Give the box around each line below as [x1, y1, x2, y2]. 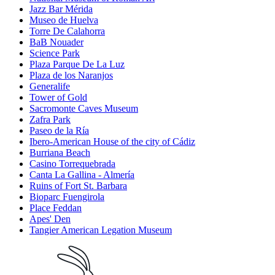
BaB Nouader [29, 37, 83, 48]
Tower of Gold [29, 92, 87, 103]
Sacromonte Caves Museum [29, 103, 138, 114]
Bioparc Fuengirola [29, 192, 104, 203]
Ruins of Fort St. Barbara [29, 180, 127, 192]
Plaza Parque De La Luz [29, 59, 125, 70]
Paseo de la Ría [29, 125, 89, 136]
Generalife [29, 81, 70, 92]
